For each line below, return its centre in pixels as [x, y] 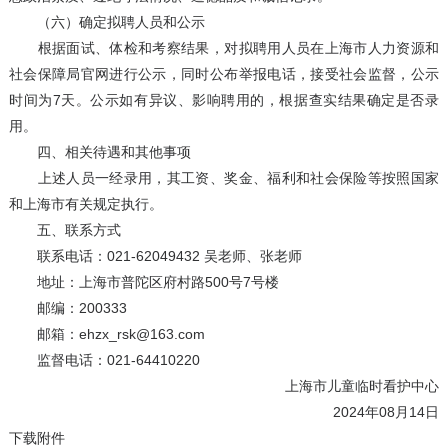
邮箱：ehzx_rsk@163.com [106, 334]
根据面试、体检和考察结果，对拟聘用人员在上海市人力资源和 [224, 48]
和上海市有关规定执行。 [85, 204]
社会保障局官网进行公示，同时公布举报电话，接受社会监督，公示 [224, 74]
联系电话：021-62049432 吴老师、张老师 [155, 256]
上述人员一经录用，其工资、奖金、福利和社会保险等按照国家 [224, 178]
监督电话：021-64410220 [104, 360]
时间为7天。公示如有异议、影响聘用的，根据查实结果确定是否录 [224, 100]
